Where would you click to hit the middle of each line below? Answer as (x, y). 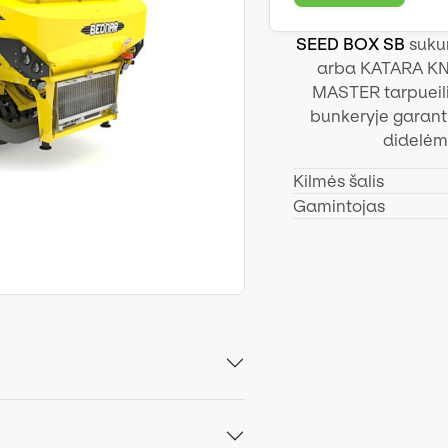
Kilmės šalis (339, 180)
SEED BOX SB (351, 43)
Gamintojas (339, 205)
